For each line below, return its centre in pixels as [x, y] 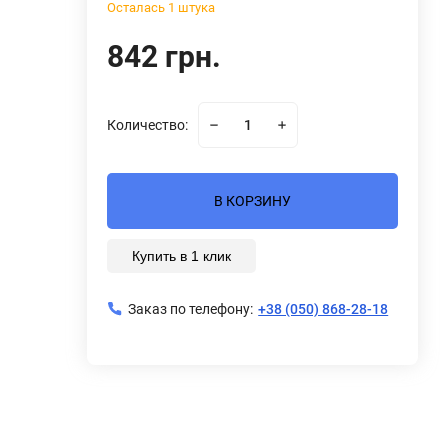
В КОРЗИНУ [253, 201]
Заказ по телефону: [191, 309]
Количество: [148, 125]
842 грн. [164, 56]
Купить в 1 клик [182, 256]
